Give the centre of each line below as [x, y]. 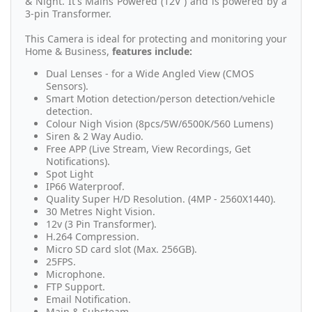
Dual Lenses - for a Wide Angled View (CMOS [150, 74]
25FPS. [61, 262]
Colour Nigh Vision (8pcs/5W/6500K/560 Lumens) [159, 124]
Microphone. [76, 274]
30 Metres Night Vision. [101, 212]
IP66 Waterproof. [85, 187]
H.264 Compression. [93, 237]
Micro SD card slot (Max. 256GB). [122, 249]
